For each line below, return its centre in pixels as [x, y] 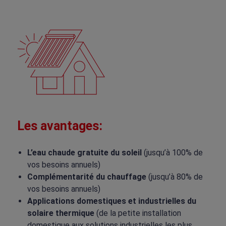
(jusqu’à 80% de [174, 177]
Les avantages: [60, 126]
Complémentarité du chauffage [87, 177]
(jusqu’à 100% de [172, 153]
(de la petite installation [137, 213]
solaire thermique [61, 213]
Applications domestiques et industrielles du [111, 201]
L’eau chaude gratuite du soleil [84, 153]
